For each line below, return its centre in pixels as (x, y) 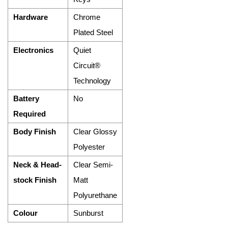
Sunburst (88, 213)
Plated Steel (93, 32)
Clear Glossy (95, 132)
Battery (26, 98)
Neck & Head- (37, 165)
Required (30, 114)
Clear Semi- (93, 165)
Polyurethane (95, 195)
